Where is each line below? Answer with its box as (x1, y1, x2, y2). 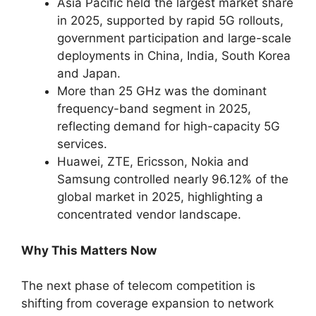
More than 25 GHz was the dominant (57, 84, 267, 98)
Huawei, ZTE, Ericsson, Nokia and (57, 154, 249, 169)
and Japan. (57, 66, 121, 80)
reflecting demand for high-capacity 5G (57, 119, 280, 133)
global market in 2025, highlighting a (57, 190, 263, 204)
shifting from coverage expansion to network (21, 296, 274, 310)
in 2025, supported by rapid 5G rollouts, (57, 13, 284, 28)
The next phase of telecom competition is (21, 279, 255, 293)
